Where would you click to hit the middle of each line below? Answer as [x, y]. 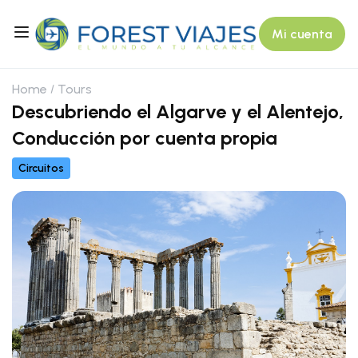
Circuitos [41, 169]
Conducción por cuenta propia [145, 138]
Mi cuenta [302, 34]
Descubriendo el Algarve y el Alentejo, [178, 112]
